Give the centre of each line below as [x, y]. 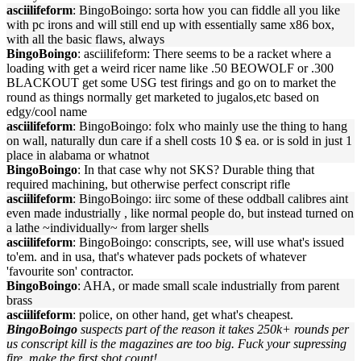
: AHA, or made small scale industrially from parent [208, 286]
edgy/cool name [47, 112]
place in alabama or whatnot [78, 155]
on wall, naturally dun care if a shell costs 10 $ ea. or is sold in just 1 [179, 141]
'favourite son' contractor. [70, 271]
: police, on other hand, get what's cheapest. [183, 315]
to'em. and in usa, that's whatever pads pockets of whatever [156, 257]
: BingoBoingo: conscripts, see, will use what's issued [208, 242]
